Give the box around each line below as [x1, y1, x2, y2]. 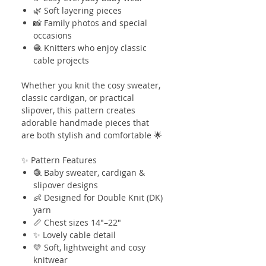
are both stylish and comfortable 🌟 [21, 129, 162, 141]
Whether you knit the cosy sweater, [21, 79, 160, 91]
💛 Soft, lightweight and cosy [33, 241, 145, 253]
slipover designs [33, 179, 98, 191]
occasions [33, 29, 72, 41]
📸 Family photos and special [33, 17, 147, 28]
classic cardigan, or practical [21, 91, 134, 103]
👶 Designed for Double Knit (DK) [33, 191, 163, 203]
